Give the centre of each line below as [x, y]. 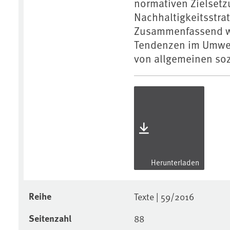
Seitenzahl [50, 218]
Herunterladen [174, 162]
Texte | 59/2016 [164, 196]
